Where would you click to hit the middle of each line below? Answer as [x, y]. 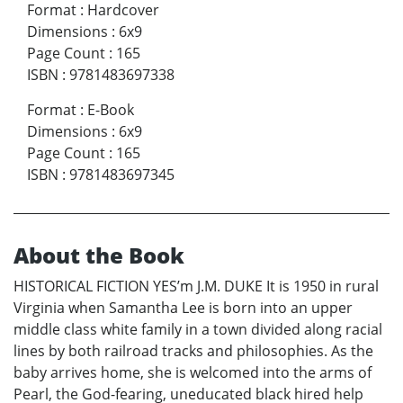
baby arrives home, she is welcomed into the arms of [193, 372]
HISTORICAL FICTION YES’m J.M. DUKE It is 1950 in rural [196, 286]
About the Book [99, 255]
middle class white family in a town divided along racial [198, 329]
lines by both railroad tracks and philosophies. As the [193, 350]
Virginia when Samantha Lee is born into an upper [183, 307]
